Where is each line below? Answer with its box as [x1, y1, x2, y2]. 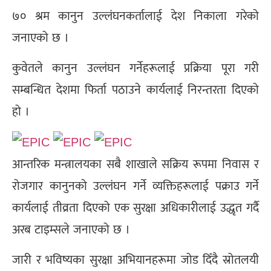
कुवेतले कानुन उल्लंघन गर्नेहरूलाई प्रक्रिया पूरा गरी [12, 61, 259, 75]
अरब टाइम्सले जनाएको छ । [12, 222, 130, 236]
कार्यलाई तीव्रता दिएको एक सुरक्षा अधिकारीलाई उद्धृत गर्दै [12, 200, 259, 214]
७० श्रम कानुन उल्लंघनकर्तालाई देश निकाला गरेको [12, 9, 259, 23]
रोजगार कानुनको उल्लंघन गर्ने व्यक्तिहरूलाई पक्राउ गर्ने [12, 178, 259, 192]
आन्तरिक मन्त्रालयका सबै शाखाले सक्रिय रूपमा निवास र [12, 157, 259, 171]
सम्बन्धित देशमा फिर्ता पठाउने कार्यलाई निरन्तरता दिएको [12, 83, 259, 97]
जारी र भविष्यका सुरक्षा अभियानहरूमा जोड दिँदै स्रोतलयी [12, 253, 259, 267]
